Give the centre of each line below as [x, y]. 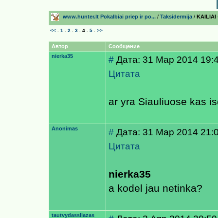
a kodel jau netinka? [155, 188]
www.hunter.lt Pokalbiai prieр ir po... [109, 17]
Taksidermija [176, 17]
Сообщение [124, 46]
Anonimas [65, 128]
